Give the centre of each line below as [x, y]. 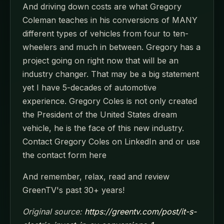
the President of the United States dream [100, 114]
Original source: [53, 211]
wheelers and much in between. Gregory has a [111, 47]
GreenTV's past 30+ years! [73, 190]
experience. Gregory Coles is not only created [110, 101]
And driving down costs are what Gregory [102, 6]
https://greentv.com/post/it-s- [140, 211]
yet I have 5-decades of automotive [89, 87]
